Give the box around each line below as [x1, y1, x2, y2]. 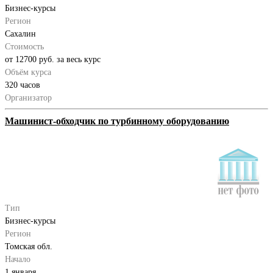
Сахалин [5, 29, 36, 38]
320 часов [5, 80, 40, 90]
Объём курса [5, 67, 51, 77]
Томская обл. [5, 241, 52, 251]
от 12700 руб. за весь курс [5, 54, 101, 64]
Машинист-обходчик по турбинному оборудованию [5, 115, 229, 126]
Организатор [5, 93, 52, 102]
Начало [5, 254, 30, 264]
